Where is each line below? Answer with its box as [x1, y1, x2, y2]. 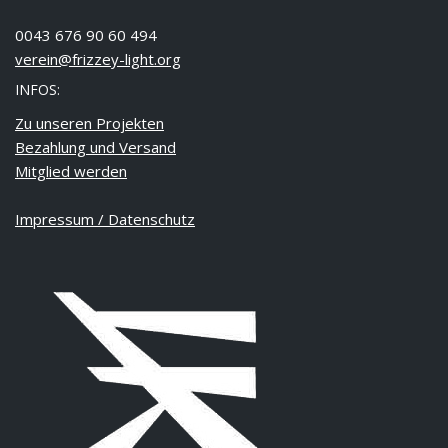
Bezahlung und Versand [15, 137, 176, 157]
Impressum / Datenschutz [15, 209, 195, 229]
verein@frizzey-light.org [15, 49, 181, 69]
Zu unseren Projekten [15, 113, 164, 133]
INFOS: [15, 80, 60, 99]
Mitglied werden [15, 161, 127, 181]
